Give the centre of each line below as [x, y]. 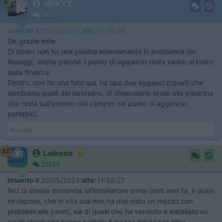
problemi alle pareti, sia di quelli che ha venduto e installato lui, [108, 211]
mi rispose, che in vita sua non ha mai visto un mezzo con [100, 201]
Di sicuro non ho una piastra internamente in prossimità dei [102, 51]
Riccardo [21, 130]
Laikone [58, 153]
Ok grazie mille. [32, 41]
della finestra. [29, 72]
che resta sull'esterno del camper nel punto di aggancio [97, 103]
